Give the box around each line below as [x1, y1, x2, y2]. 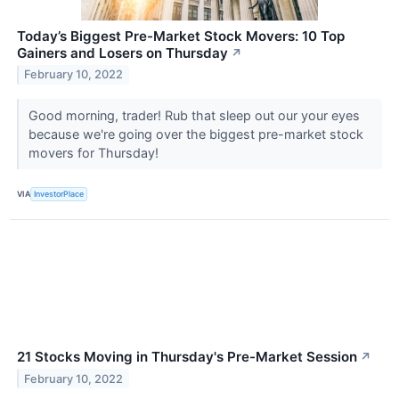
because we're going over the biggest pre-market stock [28, 126, 363, 142]
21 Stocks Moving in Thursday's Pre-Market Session [17, 347, 357, 365]
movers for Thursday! [28, 144, 162, 160]
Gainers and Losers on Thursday [17, 44, 228, 61]
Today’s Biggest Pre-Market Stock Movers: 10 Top [17, 27, 345, 45]
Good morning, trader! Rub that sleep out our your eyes [28, 107, 360, 123]
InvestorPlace [34, 189, 85, 199]
